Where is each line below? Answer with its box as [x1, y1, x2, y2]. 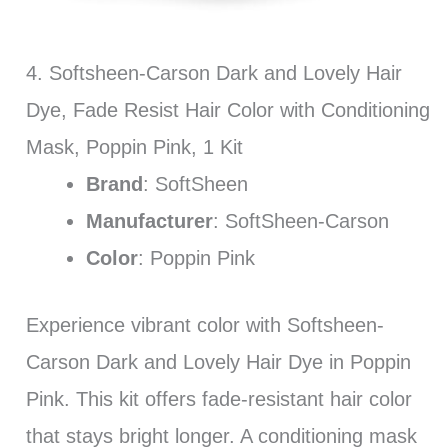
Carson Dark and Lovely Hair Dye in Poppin [25, 351, 411, 374]
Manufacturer [85, 210, 213, 233]
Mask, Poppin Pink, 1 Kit [25, 136, 243, 159]
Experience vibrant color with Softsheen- [25, 314, 384, 337]
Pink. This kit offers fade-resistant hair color [25, 388, 412, 411]
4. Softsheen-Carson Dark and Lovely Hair [25, 62, 402, 85]
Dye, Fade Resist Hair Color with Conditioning [25, 99, 430, 122]
